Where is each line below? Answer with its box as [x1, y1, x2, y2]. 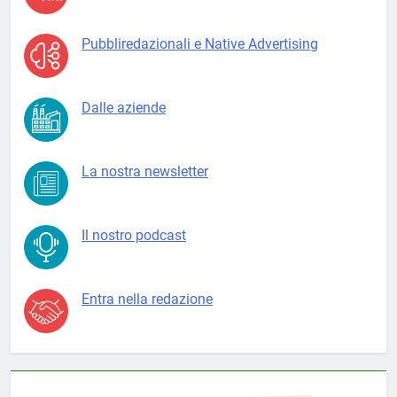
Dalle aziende [82, 99, 166, 117]
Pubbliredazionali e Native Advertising [82, 35, 318, 53]
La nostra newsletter [82, 163, 208, 181]
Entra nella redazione [82, 291, 213, 308]
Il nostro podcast [82, 227, 186, 245]
